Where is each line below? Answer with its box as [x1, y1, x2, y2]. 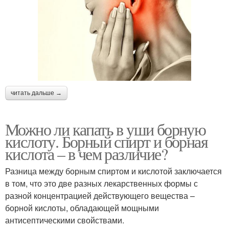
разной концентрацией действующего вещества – [5, 189, 195, 201]
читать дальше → [11, 89, 62, 97]
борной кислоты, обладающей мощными [5, 201, 159, 214]
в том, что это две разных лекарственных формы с [5, 177, 198, 189]
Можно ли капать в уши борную [5, 118, 206, 140]
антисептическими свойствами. [5, 214, 124, 226]
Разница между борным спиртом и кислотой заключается [5, 165, 222, 177]
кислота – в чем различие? [5, 142, 167, 165]
